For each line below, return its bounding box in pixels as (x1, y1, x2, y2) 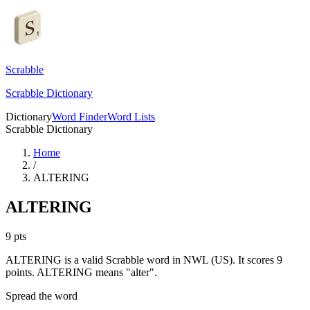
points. (6, 266, 35, 278)
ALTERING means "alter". (35, 266, 157, 278)
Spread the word (6, 289, 77, 302)
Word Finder (52, 111, 107, 122)
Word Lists (107, 111, 155, 122)
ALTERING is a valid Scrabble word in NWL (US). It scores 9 (6, 253, 282, 266)
